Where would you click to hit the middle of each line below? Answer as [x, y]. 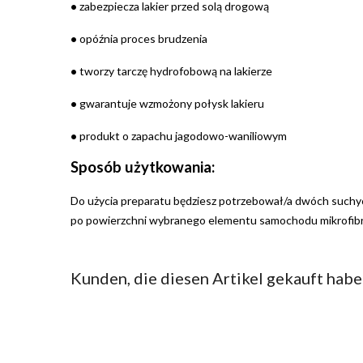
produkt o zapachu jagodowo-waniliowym [182, 136]
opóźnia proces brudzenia [142, 39]
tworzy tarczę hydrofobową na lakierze [175, 71]
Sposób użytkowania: [143, 167]
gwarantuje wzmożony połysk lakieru [171, 104]
